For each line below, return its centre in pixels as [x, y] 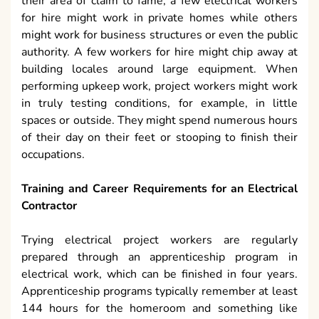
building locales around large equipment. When [159, 69]
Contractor [49, 206]
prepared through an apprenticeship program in [159, 257]
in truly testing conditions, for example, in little [159, 104]
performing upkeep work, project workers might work [159, 87]
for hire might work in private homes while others [159, 18]
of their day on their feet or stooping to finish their [159, 138]
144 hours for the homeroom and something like [159, 309]
